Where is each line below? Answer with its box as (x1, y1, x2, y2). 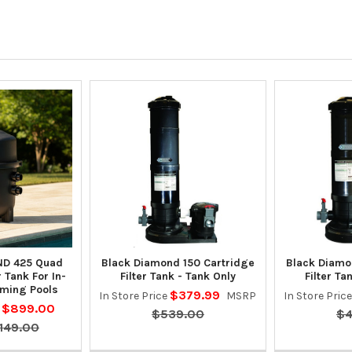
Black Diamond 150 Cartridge (101, 255, 255, 269)
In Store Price (99, 288, 170, 302)
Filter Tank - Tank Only (119, 269, 236, 283)
